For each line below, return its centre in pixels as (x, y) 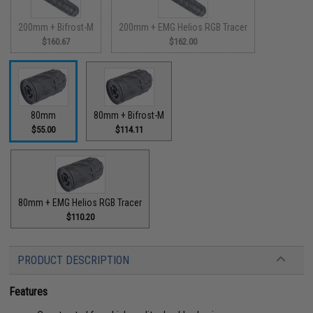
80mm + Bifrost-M (129, 115)
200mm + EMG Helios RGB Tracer (183, 27)
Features (29, 292)
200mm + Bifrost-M (56, 27)
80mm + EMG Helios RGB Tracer (80, 203)
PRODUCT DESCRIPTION (74, 260)
